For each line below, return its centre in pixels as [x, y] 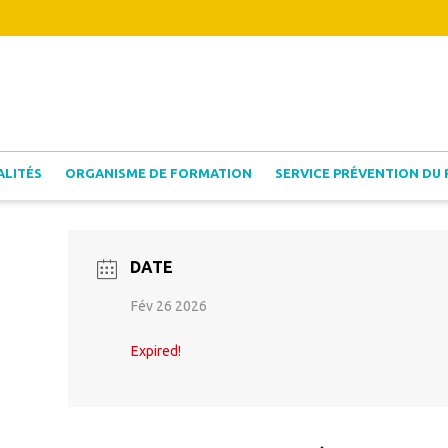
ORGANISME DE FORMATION [158, 173]
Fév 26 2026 [168, 306]
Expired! [155, 351]
